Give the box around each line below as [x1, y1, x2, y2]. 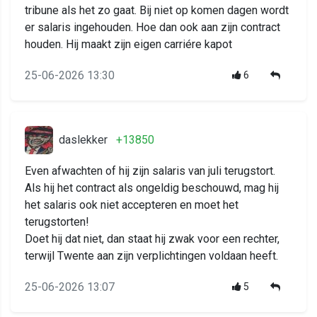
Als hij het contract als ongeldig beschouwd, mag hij [25, 181, 279, 195]
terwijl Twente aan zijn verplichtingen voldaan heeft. [25, 249, 278, 263]
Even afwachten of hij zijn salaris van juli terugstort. [25, 164, 275, 178]
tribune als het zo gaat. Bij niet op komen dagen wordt [25, 4, 289, 18]
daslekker [59, 133, 108, 147]
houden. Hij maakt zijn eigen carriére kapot [25, 38, 232, 52]
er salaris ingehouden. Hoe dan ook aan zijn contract [25, 21, 280, 35]
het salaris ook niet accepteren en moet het [25, 198, 238, 212]
